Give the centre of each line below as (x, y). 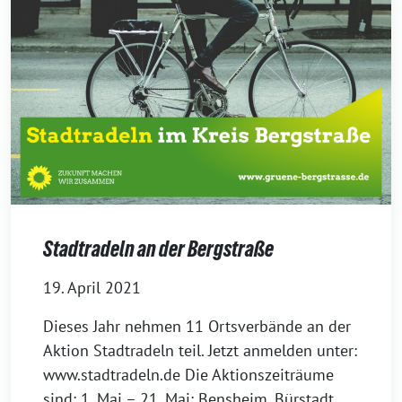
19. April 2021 (92, 288)
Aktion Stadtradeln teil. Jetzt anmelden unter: (200, 350)
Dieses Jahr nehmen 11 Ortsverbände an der (197, 326)
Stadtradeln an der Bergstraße (158, 249)
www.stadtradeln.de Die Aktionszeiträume (188, 375)
